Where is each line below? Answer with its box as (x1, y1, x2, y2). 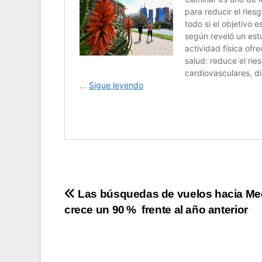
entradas (64, 234, 142, 257)
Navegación (64, 186, 170, 209)
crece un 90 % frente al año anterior (64, 203, 248, 216)
